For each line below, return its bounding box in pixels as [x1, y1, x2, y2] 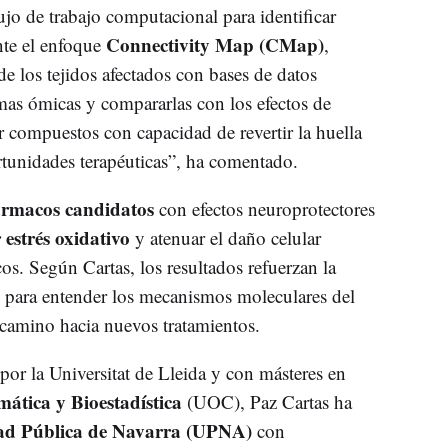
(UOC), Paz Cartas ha [181, 389, 352, 415]
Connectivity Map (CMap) [105, 31, 324, 59]
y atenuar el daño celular [129, 225, 321, 251]
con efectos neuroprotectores [153, 196, 375, 222]
